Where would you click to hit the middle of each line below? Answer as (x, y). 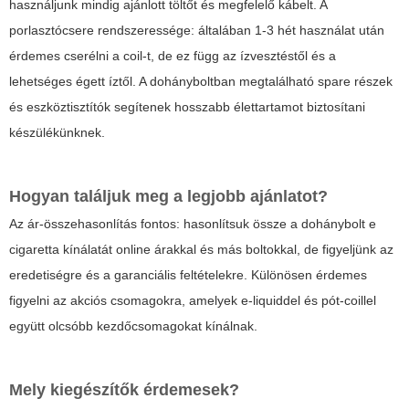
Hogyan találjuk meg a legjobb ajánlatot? (168, 196)
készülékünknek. (57, 132)
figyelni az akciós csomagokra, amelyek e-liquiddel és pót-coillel (193, 300)
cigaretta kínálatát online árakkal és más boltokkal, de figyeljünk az (201, 249)
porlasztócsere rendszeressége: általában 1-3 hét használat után (197, 30)
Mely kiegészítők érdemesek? (124, 389)
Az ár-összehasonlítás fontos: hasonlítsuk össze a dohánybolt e (193, 223)
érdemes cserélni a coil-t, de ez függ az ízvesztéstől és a (173, 55)
